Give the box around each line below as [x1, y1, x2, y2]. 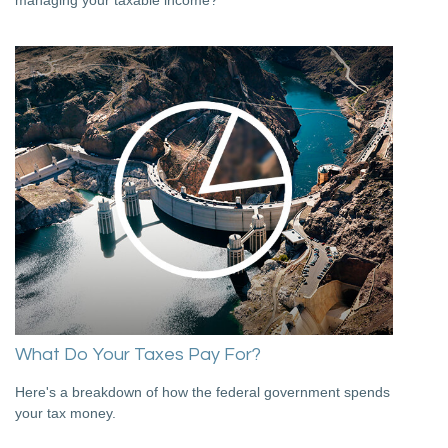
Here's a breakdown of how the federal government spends [15, 384, 390, 401]
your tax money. [15, 405, 116, 422]
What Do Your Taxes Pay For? [15, 345, 261, 365]
